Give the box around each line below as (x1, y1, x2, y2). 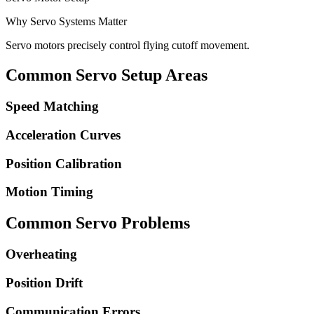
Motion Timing (6, 184, 93, 200)
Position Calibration (6, 156, 122, 171)
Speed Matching (6, 99, 99, 114)
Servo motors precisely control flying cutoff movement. (6, 39, 250, 52)
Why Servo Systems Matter (6, 15, 127, 28)
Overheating (6, 247, 77, 262)
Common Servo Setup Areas (6, 66, 207, 85)
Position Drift (6, 275, 83, 290)
